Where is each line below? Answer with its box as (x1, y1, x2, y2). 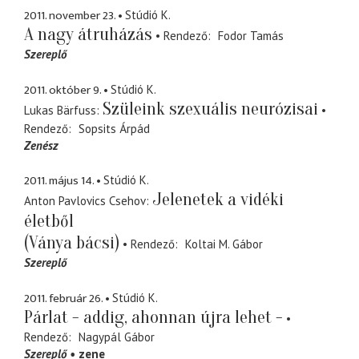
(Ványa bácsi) (24, 232, 119, 254)
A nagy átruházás (24, 24, 152, 46)
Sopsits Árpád (78, 120, 150, 136)
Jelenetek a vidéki (152, 189, 284, 211)
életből (24, 211, 74, 232)
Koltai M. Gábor (184, 236, 263, 252)
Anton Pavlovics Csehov (24, 193, 146, 209)
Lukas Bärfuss (24, 102, 96, 118)
